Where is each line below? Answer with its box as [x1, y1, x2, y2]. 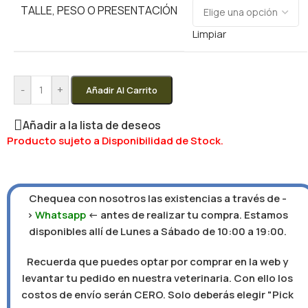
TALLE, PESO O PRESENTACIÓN [21, 2, 177, 18]
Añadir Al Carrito [86, 83, 157, 96]
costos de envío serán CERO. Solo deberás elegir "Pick [21, 287, 294, 302]
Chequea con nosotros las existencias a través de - [28, 190, 287, 206]
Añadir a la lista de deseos [23, 118, 161, 133]
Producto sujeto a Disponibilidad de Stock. [7, 133, 223, 148]
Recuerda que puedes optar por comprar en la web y [27, 254, 288, 269]
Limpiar [192, 26, 226, 41]
